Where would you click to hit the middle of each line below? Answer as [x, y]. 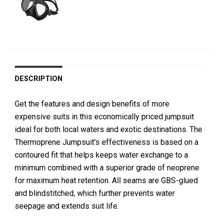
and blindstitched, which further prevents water [95, 193]
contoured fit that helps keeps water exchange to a [101, 155]
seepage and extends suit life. [67, 206]
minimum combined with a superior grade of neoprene [107, 167]
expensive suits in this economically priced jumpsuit [104, 116]
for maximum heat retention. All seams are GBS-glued [106, 180]
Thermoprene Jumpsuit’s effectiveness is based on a [107, 142]
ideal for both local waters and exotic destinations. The [109, 129]
